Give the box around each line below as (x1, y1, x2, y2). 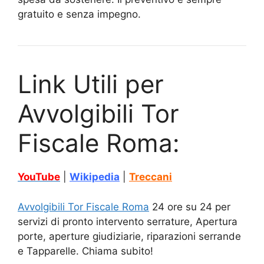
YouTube (18, 171, 60, 183)
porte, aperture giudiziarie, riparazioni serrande (18, 230, 241, 242)
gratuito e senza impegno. (18, 8, 141, 21)
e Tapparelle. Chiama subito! (18, 245, 153, 257)
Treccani (129, 171, 172, 183)
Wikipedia (70, 171, 120, 183)
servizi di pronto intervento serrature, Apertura (18, 215, 237, 227)
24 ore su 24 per (149, 200, 230, 213)
